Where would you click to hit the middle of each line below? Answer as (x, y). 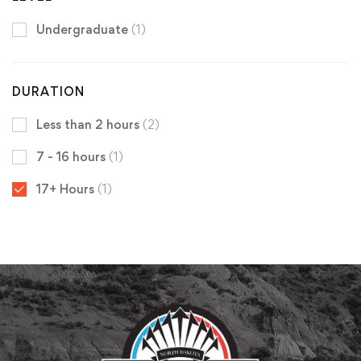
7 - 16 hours (73, 156)
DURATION (48, 91)
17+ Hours (67, 189)
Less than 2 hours (89, 124)
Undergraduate (84, 29)
